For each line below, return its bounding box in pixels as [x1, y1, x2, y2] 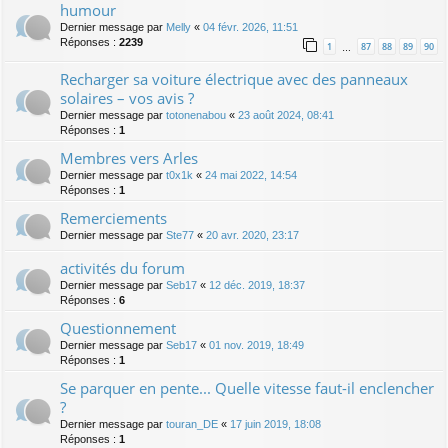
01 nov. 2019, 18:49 [209, 339, 304, 352]
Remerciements [60, 208, 167, 229]
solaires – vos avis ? [60, 88, 194, 109]
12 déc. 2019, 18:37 [209, 279, 305, 292]
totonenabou [166, 109, 226, 122]
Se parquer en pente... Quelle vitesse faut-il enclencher [60, 378, 434, 399]
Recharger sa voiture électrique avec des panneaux [60, 69, 408, 90]
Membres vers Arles [60, 148, 198, 169]
